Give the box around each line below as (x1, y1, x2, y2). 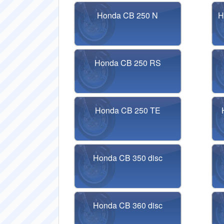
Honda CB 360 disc (92, 199, 162, 211)
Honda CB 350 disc (92, 152, 162, 163)
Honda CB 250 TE (94, 104, 160, 116)
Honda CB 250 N (97, 9, 158, 21)
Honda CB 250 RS (94, 57, 161, 68)
